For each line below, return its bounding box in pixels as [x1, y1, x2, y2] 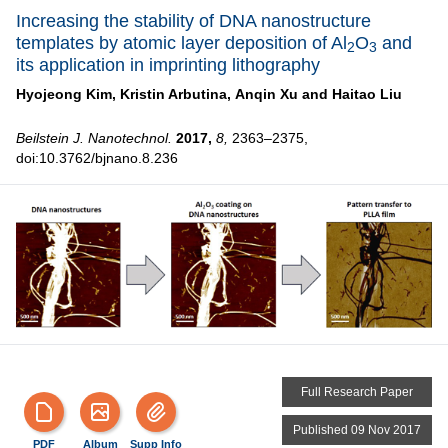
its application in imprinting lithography [16, 54, 320, 75]
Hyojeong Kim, [16, 85, 116, 102]
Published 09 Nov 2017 [293, 422, 421, 437]
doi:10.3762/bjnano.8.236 [16, 149, 178, 166]
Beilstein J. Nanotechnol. [16, 129, 172, 146]
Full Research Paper [301, 384, 413, 399]
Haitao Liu [332, 85, 402, 102]
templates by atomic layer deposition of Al [16, 32, 347, 53]
